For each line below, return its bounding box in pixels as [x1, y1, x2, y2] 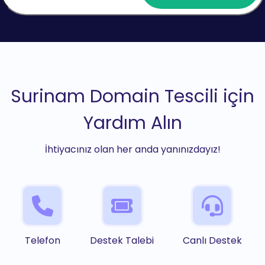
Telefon [24, 234, 60, 248]
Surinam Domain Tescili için [11, 84, 254, 109]
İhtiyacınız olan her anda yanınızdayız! [44, 143, 221, 157]
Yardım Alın [83, 111, 182, 136]
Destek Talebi [90, 234, 154, 248]
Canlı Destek [182, 234, 242, 248]
